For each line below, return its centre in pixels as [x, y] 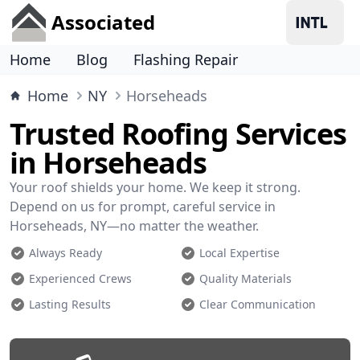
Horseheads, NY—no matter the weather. [134, 226]
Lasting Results [70, 304]
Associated [103, 22]
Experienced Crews [80, 278]
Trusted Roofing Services [178, 134]
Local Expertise [239, 253]
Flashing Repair [186, 59]
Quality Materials [245, 278]
